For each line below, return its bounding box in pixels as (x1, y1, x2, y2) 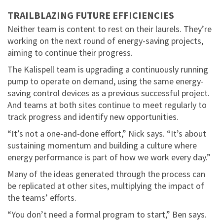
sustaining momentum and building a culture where (7, 140, 197, 151)
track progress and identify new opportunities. (7, 111, 179, 123)
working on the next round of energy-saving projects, (7, 35, 203, 47)
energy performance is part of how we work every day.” (7, 151, 211, 163)
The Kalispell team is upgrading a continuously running (7, 64, 208, 75)
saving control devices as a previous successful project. (7, 87, 210, 99)
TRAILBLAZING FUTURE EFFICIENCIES (7, 9, 174, 22)
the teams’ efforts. (7, 192, 76, 204)
